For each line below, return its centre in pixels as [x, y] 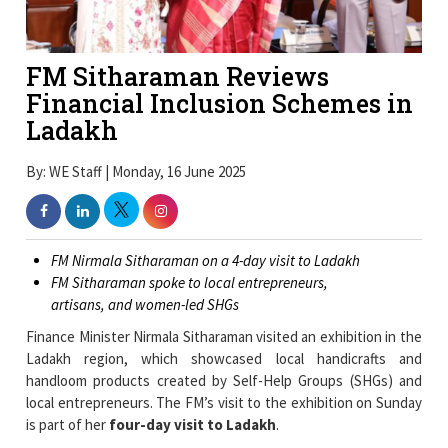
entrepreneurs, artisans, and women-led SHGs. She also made [224, 428]
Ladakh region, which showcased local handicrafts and [224, 303]
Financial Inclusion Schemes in [220, 49]
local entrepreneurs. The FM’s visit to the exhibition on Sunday [224, 347]
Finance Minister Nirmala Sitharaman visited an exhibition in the [224, 281]
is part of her [68, 369]
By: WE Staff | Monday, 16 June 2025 [136, 116]
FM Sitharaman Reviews [178, 22]
